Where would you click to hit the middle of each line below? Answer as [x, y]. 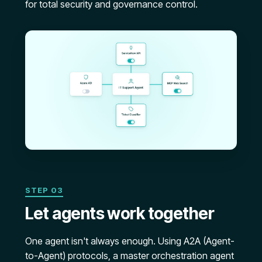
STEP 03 [44, 190]
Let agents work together [120, 213]
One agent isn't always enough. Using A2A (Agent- [130, 241]
